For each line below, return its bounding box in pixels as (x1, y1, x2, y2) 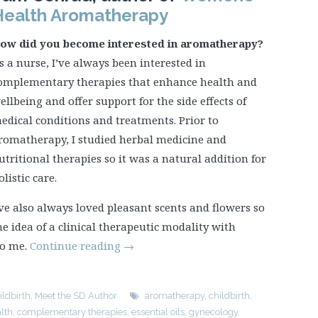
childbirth (209, 290, 250, 301)
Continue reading (30, 238, 124, 253)
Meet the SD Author (35, 290, 117, 301)
